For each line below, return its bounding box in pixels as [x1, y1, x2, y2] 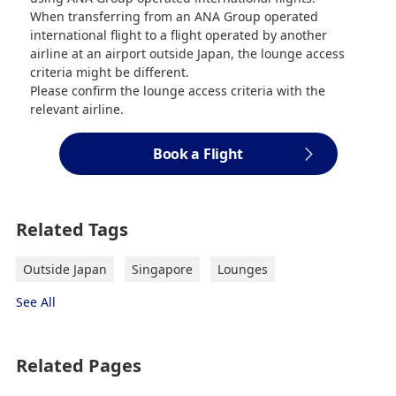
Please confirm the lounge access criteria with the [30, 81, 326, 99]
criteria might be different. [30, 63, 190, 80]
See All [15, 293, 56, 310]
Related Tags [15, 217, 128, 241]
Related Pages [15, 353, 141, 377]
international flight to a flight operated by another [30, 26, 328, 43]
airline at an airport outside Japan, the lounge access [30, 44, 346, 62]
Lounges [217, 260, 268, 278]
